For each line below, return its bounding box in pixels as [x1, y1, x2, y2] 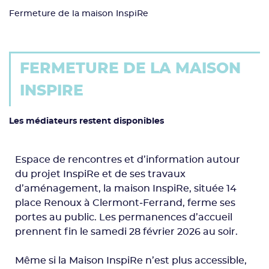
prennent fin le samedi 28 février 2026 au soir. [15, 226, 238, 237]
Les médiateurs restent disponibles [9, 116, 164, 125]
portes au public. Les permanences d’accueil [15, 212, 232, 222]
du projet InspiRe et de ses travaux [15, 169, 186, 179]
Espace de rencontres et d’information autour [15, 154, 240, 165]
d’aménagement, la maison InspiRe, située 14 [15, 183, 237, 193]
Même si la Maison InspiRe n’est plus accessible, [15, 255, 247, 265]
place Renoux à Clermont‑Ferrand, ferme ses [15, 198, 235, 208]
